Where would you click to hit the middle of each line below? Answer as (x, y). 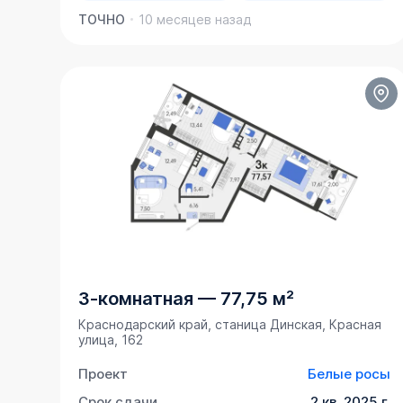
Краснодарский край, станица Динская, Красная (230, 325)
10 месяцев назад (195, 20)
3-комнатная (136, 299)
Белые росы (349, 374)
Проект (103, 374)
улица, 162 (111, 340)
